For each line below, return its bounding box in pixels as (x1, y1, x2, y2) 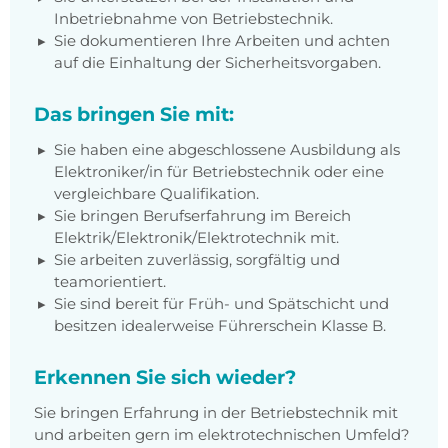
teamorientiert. (54, 272, 166, 292)
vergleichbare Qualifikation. (54, 184, 259, 204)
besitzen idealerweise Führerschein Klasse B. (54, 316, 386, 336)
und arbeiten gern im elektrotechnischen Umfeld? (34, 425, 410, 445)
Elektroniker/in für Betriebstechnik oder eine (54, 162, 384, 182)
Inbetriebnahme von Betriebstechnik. (54, 9, 333, 29)
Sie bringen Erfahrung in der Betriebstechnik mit (34, 403, 398, 423)
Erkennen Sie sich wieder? (34, 365, 296, 390)
